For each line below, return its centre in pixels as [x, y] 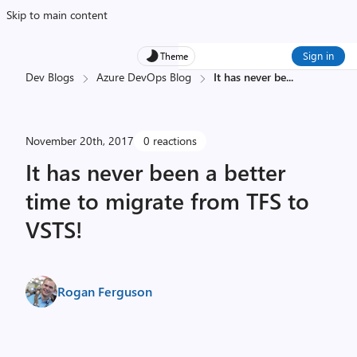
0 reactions [170, 141]
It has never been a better [155, 172]
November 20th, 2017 [80, 141]
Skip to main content [57, 15]
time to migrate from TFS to [167, 200]
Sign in [318, 55]
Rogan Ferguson [105, 291]
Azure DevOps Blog [144, 77]
